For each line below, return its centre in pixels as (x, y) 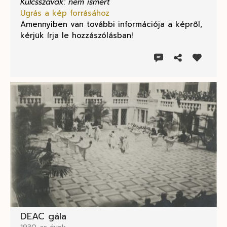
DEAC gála (43, 217)
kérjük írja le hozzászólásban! (77, 36)
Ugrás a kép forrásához (65, 13)
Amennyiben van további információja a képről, (111, 25)
